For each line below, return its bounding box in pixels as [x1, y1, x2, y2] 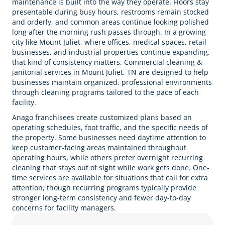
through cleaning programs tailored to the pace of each [12, 87, 199, 97]
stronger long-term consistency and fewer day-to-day [12, 193, 191, 202]
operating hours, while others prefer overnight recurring [12, 153, 203, 162]
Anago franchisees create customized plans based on [12, 113, 192, 122]
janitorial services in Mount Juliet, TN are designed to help [12, 67, 208, 77]
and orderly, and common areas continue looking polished [12, 17, 209, 27]
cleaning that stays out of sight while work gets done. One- [12, 163, 209, 172]
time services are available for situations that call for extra [12, 173, 208, 182]
